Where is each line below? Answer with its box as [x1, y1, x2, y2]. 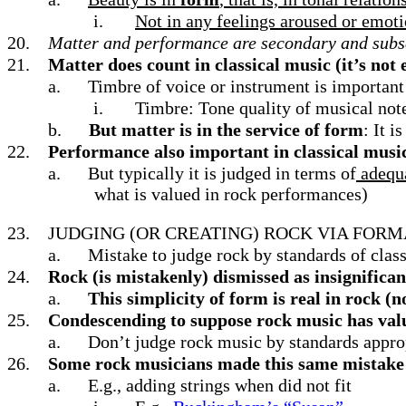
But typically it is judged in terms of [88, 163, 356, 183]
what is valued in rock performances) [94, 184, 368, 204]
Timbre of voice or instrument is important [88, 76, 404, 96]
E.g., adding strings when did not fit [88, 375, 352, 395]
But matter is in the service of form [89, 120, 363, 140]
